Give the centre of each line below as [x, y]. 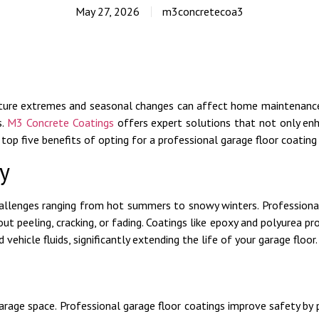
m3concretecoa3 [203, 12]
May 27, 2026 [108, 12]
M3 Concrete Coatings [61, 122]
